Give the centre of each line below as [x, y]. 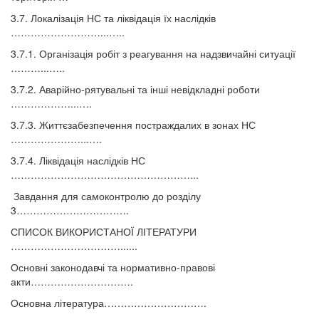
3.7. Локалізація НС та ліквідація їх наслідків [113, 18]
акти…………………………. [72, 282]
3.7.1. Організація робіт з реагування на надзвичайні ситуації [153, 54]
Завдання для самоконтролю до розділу [106, 196]
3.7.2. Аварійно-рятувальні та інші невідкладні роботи [135, 89]
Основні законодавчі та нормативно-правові [113, 267]
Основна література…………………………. [109, 303]
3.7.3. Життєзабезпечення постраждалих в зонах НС [133, 125]
